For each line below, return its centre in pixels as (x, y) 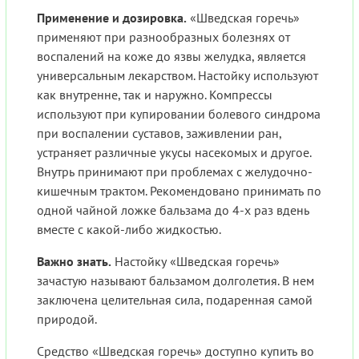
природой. (67, 319)
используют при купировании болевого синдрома (179, 114)
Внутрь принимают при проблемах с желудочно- (175, 172)
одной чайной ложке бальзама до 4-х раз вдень (173, 210)
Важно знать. (74, 262)
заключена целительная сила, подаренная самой (175, 300)
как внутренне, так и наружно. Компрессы (155, 95)
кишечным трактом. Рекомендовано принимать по (179, 191)
